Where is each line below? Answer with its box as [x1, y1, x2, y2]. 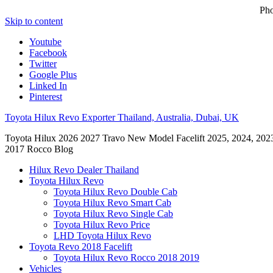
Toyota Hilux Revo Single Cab [54, 208, 173, 219]
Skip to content [5, 16, 63, 26]
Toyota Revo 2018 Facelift [29, 241, 132, 252]
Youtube [29, 37, 62, 47]
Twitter [29, 58, 57, 69]
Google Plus [29, 69, 77, 80]
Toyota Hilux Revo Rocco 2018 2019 [54, 252, 199, 263]
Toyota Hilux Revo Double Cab [54, 186, 177, 197]
